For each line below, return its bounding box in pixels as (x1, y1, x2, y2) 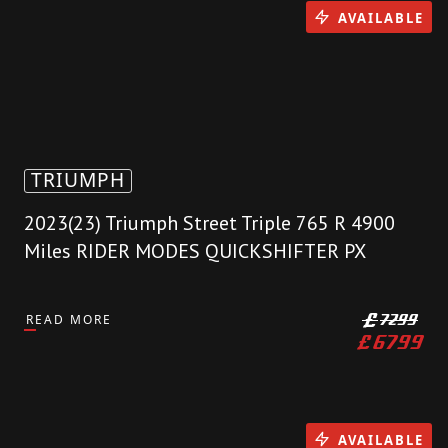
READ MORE (26, 311, 112, 329)
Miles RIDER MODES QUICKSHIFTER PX (24, 238, 366, 265)
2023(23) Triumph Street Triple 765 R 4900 (24, 210, 395, 237)
